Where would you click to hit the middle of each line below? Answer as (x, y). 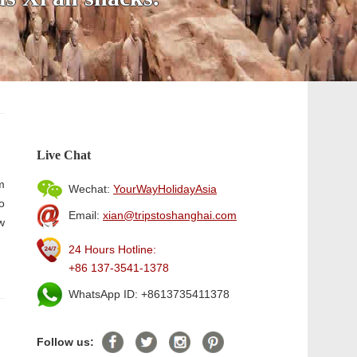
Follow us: (65, 342)
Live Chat (64, 155)
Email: (86, 215)
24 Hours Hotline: (112, 249)
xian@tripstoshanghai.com (170, 215)
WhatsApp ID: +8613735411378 (149, 294)
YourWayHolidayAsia (165, 189)
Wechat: (91, 189)
